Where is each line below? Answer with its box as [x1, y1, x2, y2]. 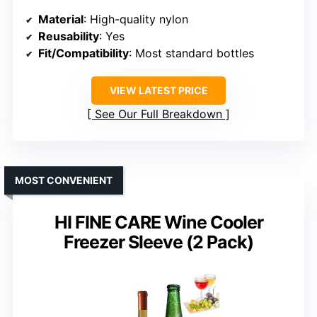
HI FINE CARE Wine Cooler [54, 212, 263, 234]
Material [38, 12, 83, 27]
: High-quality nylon [83, 12, 188, 27]
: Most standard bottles [129, 46, 254, 61]
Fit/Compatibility [38, 46, 129, 61]
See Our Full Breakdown [95, 107, 222, 122]
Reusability [38, 29, 99, 44]
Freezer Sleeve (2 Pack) [64, 231, 253, 253]
